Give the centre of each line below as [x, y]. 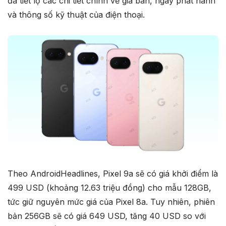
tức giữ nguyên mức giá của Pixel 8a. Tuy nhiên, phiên [111, 202]
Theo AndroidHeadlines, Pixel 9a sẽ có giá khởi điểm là [113, 173]
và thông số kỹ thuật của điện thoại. [77, 15]
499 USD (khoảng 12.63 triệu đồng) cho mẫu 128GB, [109, 187]
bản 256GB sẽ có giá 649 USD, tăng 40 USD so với [107, 216]
